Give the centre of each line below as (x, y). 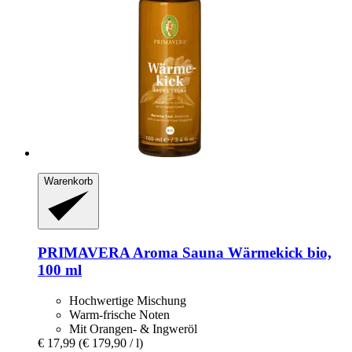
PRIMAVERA (84, 253)
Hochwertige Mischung (128, 300)
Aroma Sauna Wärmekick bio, (231, 253)
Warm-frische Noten (119, 314)
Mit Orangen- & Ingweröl (133, 328)
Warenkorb (68, 181)
